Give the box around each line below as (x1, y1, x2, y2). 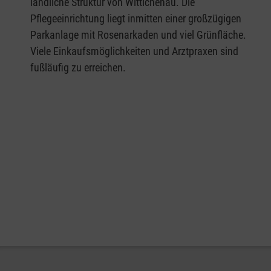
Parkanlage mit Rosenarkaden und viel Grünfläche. (30, 28, 246, 41)
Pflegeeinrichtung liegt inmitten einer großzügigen (30, 12, 241, 25)
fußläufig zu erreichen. (30, 61, 128, 74)
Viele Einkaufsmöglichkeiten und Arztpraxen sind (30, 45, 238, 57)
